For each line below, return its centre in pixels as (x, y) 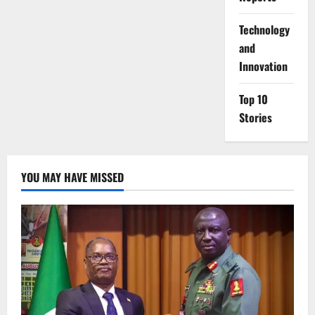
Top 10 (253, 99)
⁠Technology (264, 30)
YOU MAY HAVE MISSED (72, 177)
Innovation (263, 66)
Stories (255, 117)
